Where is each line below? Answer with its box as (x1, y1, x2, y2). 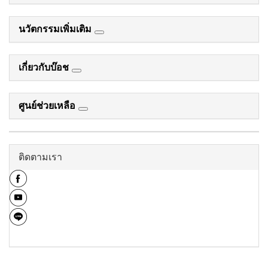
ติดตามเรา (19, 151, 62, 164)
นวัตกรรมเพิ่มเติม (19, 23, 95, 36)
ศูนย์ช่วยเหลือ (19, 99, 78, 112)
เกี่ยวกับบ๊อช (19, 61, 72, 74)
